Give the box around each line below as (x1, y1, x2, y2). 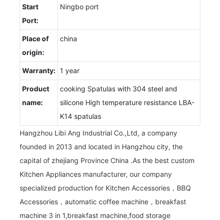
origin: (22, 48, 44, 56)
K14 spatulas (60, 111, 101, 120)
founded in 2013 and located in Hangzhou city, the (20, 142, 183, 151)
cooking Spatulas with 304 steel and (60, 84, 177, 93)
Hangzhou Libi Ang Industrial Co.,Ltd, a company (20, 128, 177, 137)
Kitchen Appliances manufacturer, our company (20, 169, 172, 178)
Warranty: (22, 66, 55, 75)
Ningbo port (60, 2, 99, 11)
